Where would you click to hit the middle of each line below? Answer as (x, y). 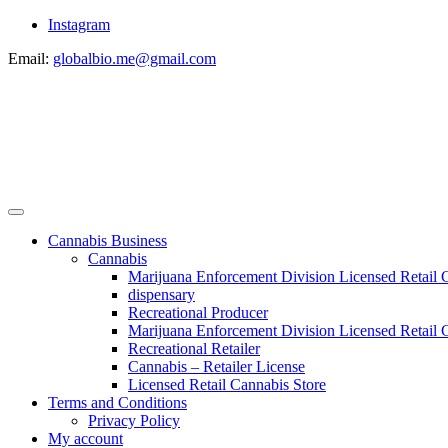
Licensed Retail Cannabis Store (227, 384)
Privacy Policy (134, 420)
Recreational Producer (198, 312)
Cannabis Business (107, 240)
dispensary (161, 294)
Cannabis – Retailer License (216, 366)
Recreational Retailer (194, 348)
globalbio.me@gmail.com (134, 58)
